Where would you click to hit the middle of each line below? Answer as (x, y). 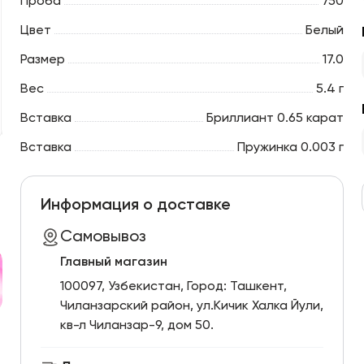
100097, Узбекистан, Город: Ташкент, (173, 287)
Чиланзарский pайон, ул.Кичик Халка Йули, (191, 306)
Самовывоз (103, 237)
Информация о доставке (135, 206)
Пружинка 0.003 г (291, 148)
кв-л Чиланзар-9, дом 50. (136, 326)
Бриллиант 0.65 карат (275, 119)
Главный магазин (113, 262)
